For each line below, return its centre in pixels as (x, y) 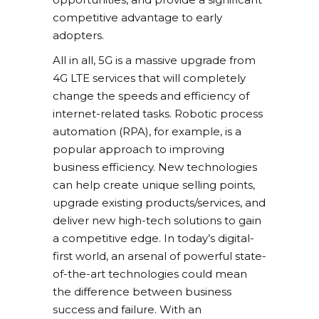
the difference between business (142, 292)
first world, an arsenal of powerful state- (159, 256)
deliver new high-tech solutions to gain (157, 221)
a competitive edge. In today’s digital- (153, 239)
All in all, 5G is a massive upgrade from (154, 61)
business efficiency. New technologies (155, 167)
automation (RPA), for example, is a (147, 132)
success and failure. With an (127, 310)
